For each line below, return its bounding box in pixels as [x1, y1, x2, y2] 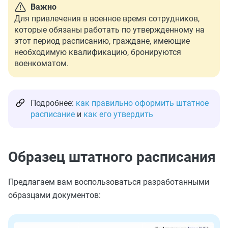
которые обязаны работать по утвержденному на [14, 25, 205, 35]
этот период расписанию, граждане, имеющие [14, 36, 190, 46]
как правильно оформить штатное [76, 98, 209, 108]
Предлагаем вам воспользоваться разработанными [8, 177, 209, 187]
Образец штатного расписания [8, 149, 216, 165]
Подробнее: [31, 98, 76, 108]
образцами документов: [8, 190, 101, 200]
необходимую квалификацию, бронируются [14, 47, 181, 57]
